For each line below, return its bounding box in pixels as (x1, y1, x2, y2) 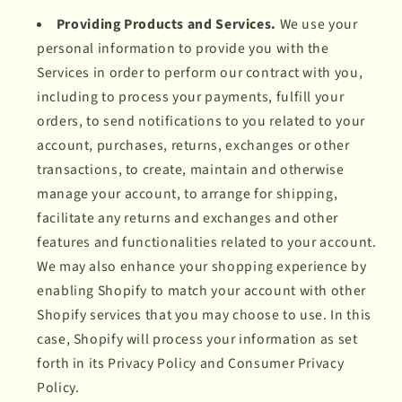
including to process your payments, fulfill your (37, 86, 345, 107)
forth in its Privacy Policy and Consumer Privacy (37, 353, 345, 373)
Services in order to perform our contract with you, (37, 62, 363, 83)
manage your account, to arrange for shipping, (37, 183, 338, 204)
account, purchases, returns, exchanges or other (37, 135, 350, 155)
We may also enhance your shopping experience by (37, 256, 367, 276)
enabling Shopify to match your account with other (37, 280, 366, 301)
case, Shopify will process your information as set (37, 328, 358, 349)
